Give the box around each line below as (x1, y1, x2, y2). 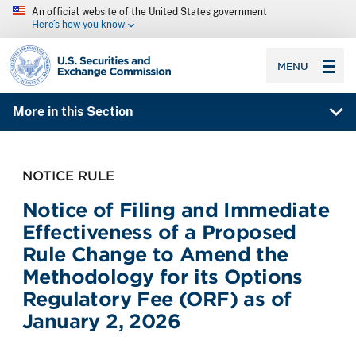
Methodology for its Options (22, 265, 303, 288)
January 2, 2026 (22, 309, 180, 333)
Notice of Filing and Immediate (22, 198, 329, 222)
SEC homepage (9, 44, 100, 59)
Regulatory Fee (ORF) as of (22, 287, 292, 311)
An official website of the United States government (32, 6, 267, 17)
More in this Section (12, 104, 133, 120)
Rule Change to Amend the (22, 242, 288, 266)
